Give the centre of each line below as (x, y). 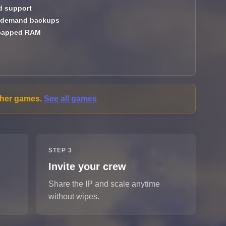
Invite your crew (87, 167)
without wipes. (74, 197)
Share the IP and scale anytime (104, 184)
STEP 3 (60, 151)
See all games (70, 99)
